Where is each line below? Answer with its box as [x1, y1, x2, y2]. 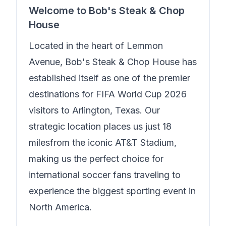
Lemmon [127, 40, 163, 51]
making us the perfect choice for [29, 153, 163, 164]
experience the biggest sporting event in [29, 186, 196, 196]
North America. [29, 202, 92, 212]
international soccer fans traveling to [29, 169, 181, 180]
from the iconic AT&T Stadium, [50, 137, 177, 148]
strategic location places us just [29, 121, 162, 132]
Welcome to [29, 5, 89, 17]
